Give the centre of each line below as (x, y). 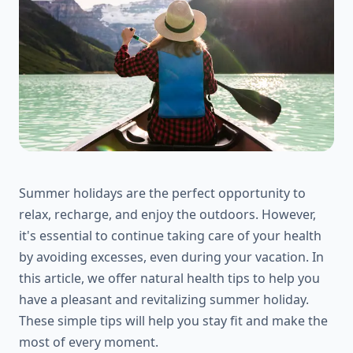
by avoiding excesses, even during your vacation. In (171, 257)
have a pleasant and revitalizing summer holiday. (164, 299)
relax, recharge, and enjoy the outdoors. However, (167, 214)
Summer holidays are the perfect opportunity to (162, 193)
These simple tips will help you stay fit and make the (173, 321)
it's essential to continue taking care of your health (170, 236)
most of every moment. (89, 342)
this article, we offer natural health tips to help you (169, 278)
